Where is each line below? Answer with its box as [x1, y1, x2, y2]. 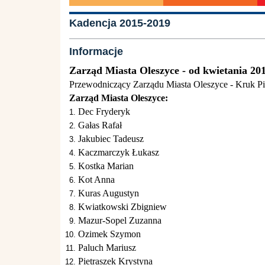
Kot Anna [78, 174, 115, 185]
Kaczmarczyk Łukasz [78, 147, 159, 157]
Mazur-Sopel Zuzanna [78, 215, 161, 225]
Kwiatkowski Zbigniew [78, 202, 167, 212]
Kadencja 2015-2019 [69, 17, 170, 29]
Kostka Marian [78, 161, 134, 171]
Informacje [69, 46, 123, 57]
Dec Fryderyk [78, 106, 130, 117]
